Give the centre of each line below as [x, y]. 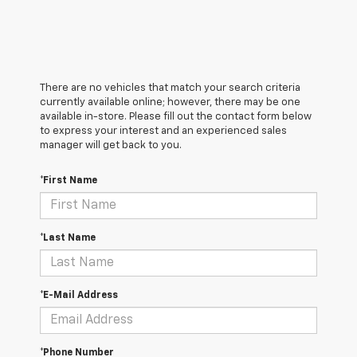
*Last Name [68, 239]
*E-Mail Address [79, 296]
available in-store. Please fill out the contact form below [176, 117]
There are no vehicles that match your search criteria [170, 88]
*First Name [69, 181]
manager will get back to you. [111, 146]
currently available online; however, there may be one [170, 103]
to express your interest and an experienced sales [163, 131]
